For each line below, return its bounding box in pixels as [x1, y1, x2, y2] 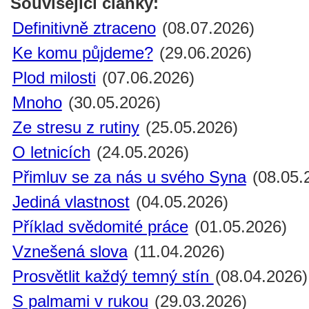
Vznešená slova [12, 242, 128, 261]
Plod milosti [12, 68, 96, 88]
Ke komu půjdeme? [12, 43, 153, 63]
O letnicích [12, 143, 90, 162]
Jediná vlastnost [12, 192, 130, 212]
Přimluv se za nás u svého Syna [12, 168, 246, 187]
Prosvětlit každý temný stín [12, 267, 214, 286]
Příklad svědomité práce [12, 217, 188, 237]
